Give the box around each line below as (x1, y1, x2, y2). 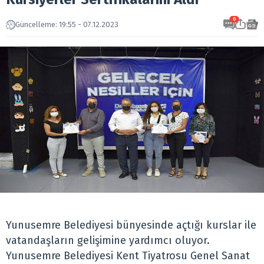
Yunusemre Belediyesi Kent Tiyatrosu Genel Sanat (6, 249, 250, 263)
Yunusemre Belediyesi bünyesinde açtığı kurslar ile (6, 219, 256, 232)
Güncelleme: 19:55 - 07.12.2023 (15, 20, 118, 29)
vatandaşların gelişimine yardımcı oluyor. (6, 234, 210, 247)
